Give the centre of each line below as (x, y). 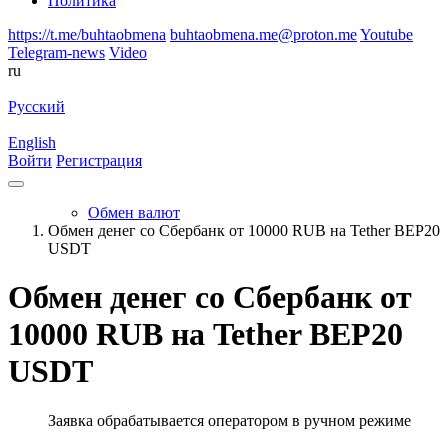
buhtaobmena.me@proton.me (263, 34)
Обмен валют (134, 212)
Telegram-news (56, 52)
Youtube (386, 34)
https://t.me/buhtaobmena (87, 34)
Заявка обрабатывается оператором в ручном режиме (229, 420)
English (32, 142)
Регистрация (99, 160)
